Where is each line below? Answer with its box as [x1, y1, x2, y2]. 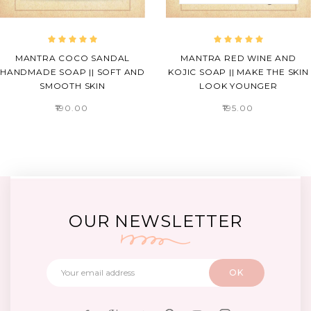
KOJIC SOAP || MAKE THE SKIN [168, 66, 309, 77]
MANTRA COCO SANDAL [15, 52, 131, 63]
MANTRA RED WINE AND [180, 52, 296, 63]
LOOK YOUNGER [199, 80, 278, 91]
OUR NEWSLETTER [69, 210, 242, 231]
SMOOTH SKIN [40, 80, 106, 91]
